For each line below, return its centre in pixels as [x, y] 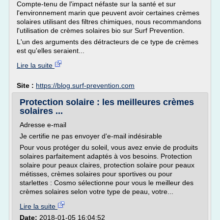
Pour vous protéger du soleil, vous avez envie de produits [109, 147]
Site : [26, 85]
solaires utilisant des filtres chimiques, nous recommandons [109, 22]
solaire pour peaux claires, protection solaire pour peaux [107, 165]
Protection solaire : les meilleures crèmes [107, 102]
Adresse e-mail [43, 125]
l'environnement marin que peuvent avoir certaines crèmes [108, 13]
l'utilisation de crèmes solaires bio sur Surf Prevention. [101, 30]
